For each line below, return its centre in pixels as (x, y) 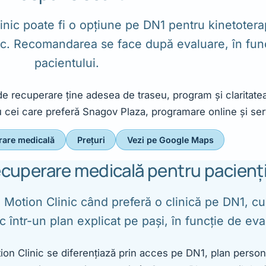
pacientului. (66, 63)
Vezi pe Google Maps (170, 140)
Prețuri (91, 140)
